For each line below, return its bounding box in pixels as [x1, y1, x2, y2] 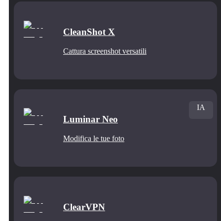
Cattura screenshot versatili [63, 46, 147, 55]
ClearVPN [63, 201, 105, 212]
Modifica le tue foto [63, 134, 124, 143]
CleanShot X [63, 26, 115, 37]
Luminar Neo [63, 114, 118, 125]
